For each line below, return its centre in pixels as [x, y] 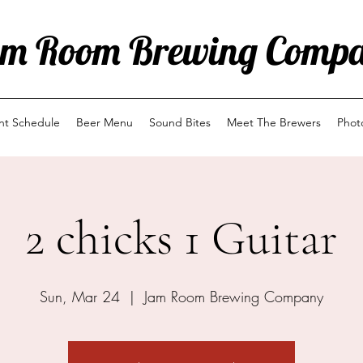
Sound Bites [180, 122]
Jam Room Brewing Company [234, 297]
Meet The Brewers [274, 122]
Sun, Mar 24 [80, 297]
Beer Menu [105, 122]
